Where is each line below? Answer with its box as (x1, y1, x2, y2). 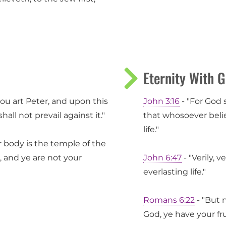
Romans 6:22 (143, 195, 195, 205)
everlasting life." (143, 167, 206, 177)
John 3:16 (143, 96, 180, 106)
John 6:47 (143, 153, 182, 163)
